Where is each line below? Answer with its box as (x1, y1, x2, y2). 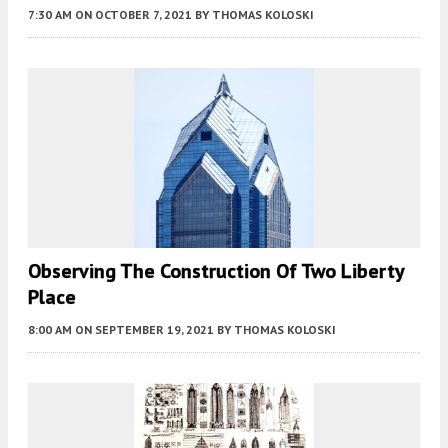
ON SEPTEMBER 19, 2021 (75, 321, 214, 337)
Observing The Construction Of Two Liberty (28, 257, 404, 284)
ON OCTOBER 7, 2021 (75, 6, 192, 22)
